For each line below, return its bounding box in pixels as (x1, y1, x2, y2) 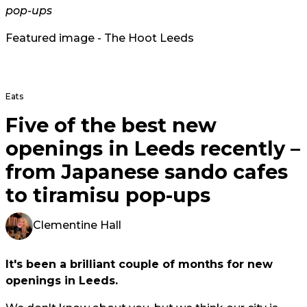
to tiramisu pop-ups (5, 182, 210, 207)
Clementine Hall (33, 219, 121, 232)
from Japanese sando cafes (5, 159, 288, 184)
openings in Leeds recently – (5, 136, 300, 160)
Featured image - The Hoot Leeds (5, 31, 194, 45)
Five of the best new (5, 112, 217, 137)
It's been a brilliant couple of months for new (5, 257, 273, 271)
